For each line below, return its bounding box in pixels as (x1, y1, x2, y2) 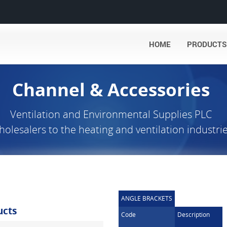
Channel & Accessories (12, 78, 210, 101)
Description (177, 210, 210, 219)
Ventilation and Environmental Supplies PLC (10, 107, 212, 121)
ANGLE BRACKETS (121, 194, 172, 203)
